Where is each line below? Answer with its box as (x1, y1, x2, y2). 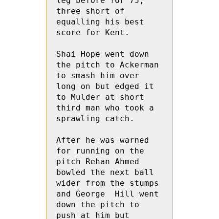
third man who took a (56, 103, 154, 112)
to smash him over (56, 71, 139, 80)
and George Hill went (56, 189, 159, 198)
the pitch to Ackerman (56, 60, 159, 69)
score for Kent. (56, 28, 130, 37)
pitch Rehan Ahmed (56, 157, 139, 166)
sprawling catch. (56, 114, 134, 123)
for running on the (56, 146, 144, 155)
